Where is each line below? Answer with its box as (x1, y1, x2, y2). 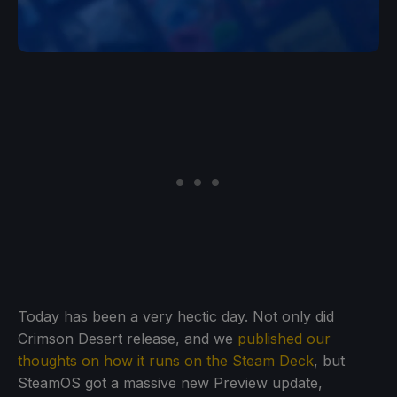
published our (237, 329, 331, 347)
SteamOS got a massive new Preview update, (18, 373, 323, 392)
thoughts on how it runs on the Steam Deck (18, 351, 314, 370)
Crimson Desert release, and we (18, 329, 237, 347)
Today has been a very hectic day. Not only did (18, 307, 334, 325)
